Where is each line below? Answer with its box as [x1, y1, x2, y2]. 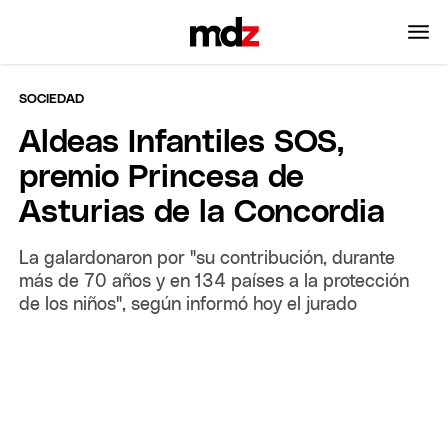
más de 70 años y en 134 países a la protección [19, 272, 410, 291]
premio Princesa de [19, 161, 305, 194]
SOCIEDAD [19, 92, 85, 106]
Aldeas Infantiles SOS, [19, 126, 345, 159]
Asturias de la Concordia [19, 196, 386, 229]
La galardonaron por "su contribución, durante [19, 249, 396, 268]
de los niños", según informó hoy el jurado [19, 295, 358, 314]
